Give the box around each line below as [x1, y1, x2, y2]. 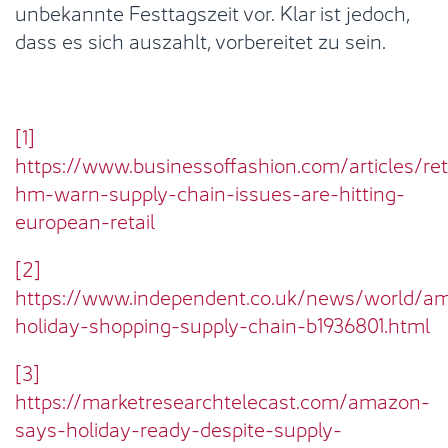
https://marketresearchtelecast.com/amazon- [15, 383, 430, 415]
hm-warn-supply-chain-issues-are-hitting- [15, 175, 405, 207]
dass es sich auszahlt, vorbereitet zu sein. [15, 23, 386, 55]
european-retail [15, 203, 155, 235]
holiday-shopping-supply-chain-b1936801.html [15, 307, 430, 339]
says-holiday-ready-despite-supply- [15, 411, 342, 443]
